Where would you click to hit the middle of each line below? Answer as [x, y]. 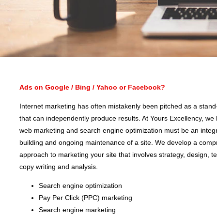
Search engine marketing [77, 210]
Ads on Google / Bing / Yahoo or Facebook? [92, 87]
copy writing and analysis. [59, 167]
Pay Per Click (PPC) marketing [85, 198]
